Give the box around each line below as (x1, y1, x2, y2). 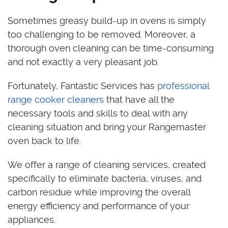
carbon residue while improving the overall (8, 187, 190, 197)
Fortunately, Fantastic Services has (8, 80, 157, 91)
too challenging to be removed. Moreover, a (8, 29, 195, 40)
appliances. (8, 214, 55, 225)
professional (157, 80, 210, 91)
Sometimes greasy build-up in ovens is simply (8, 15, 206, 26)
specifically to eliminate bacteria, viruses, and (8, 173, 202, 184)
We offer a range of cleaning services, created (8, 159, 206, 170)
